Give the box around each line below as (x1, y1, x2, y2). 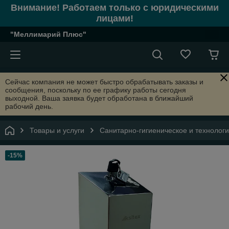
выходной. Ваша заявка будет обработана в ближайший (5, 94, 193, 102)
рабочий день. (5, 102, 53, 110)
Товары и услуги (30, 126, 84, 134)
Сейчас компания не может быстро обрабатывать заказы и (5, 78, 203, 86)
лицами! (96, 13, 133, 24)
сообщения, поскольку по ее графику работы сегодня (5, 86, 186, 94)
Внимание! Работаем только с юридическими (10, 3, 219, 13)
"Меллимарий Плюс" (10, 30, 86, 38)
